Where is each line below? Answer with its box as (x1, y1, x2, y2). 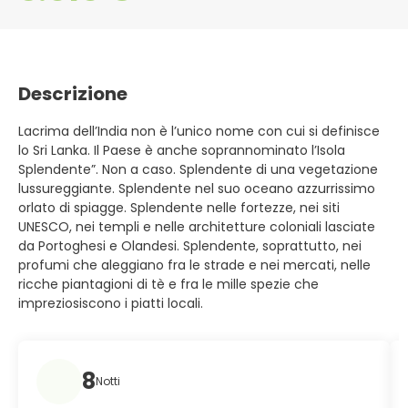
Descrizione (18, 81, 127, 107)
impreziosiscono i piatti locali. (18, 294, 203, 312)
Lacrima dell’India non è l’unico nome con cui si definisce (18, 122, 380, 140)
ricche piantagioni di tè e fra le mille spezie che (18, 275, 319, 293)
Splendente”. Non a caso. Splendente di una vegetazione (18, 160, 378, 178)
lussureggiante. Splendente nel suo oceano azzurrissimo (18, 179, 375, 198)
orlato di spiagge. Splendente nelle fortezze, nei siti (18, 199, 340, 217)
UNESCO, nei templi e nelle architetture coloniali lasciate (18, 218, 375, 236)
